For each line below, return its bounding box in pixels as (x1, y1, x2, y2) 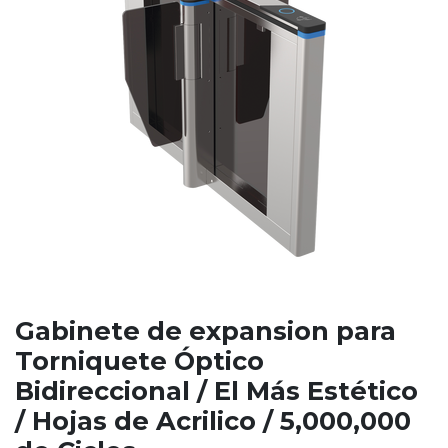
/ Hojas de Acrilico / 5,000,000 (15, 404, 411, 436)
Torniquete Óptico (15, 344, 264, 376)
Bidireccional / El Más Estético (15, 374, 418, 406)
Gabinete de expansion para (15, 314, 396, 346)
